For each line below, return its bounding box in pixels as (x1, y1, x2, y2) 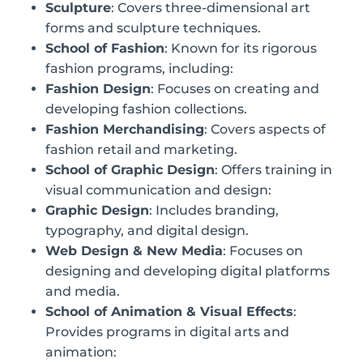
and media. (45, 283, 120, 299)
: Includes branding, (149, 202, 279, 218)
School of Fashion (45, 40, 164, 56)
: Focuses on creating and (151, 80, 319, 96)
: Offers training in (215, 161, 332, 177)
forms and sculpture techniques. (45, 19, 261, 36)
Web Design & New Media (45, 242, 223, 258)
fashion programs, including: (45, 60, 233, 76)
